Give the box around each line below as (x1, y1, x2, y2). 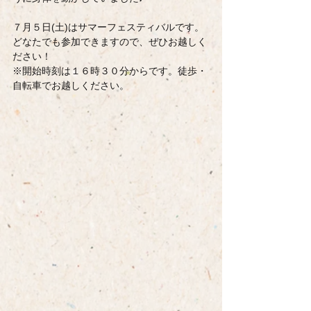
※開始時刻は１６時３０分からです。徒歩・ (12, 65, 207, 76)
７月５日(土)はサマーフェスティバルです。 (12, 22, 204, 33)
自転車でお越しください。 (12, 80, 129, 91)
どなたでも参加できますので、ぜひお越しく (12, 36, 207, 47)
